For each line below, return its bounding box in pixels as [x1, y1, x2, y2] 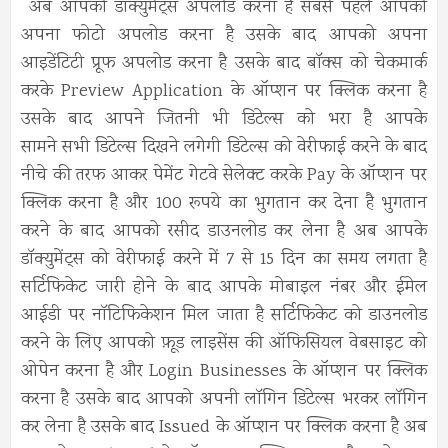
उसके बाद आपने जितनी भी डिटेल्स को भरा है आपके [21, 107, 427, 134]
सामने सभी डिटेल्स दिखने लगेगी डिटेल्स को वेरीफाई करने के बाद [21, 135, 427, 162]
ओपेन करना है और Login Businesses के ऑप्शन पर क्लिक [21, 359, 427, 386]
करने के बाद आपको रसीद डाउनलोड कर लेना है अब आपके [21, 219, 427, 246]
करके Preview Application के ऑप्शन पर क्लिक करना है [21, 79, 427, 106]
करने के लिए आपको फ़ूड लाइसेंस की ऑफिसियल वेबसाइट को [21, 331, 427, 358]
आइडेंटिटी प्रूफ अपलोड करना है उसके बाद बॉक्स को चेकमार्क [21, 51, 427, 78]
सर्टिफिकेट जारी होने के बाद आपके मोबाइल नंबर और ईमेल [21, 275, 427, 302]
